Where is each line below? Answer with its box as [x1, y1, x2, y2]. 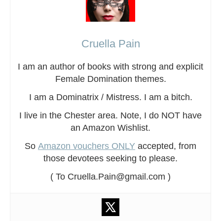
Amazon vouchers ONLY [38, 141, 135, 151]
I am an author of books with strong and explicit [18, 61, 203, 72]
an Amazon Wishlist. [71, 122, 150, 133]
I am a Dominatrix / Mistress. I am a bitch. [29, 92, 192, 102]
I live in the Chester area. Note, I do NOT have [19, 110, 202, 120]
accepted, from [135, 141, 196, 151]
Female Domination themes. [55, 74, 166, 84]
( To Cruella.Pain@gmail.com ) [50, 171, 171, 182]
